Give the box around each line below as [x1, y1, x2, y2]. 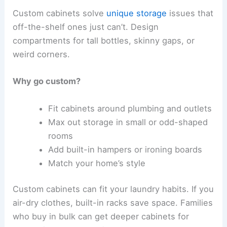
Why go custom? [13, 76, 81, 87]
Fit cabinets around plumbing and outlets [48, 103, 212, 113]
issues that [167, 8, 214, 19]
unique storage [106, 8, 167, 19]
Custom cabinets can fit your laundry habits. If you [13, 184, 214, 195]
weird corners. [13, 49, 70, 60]
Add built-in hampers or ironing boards [48, 144, 202, 155]
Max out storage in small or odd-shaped [48, 117, 208, 127]
